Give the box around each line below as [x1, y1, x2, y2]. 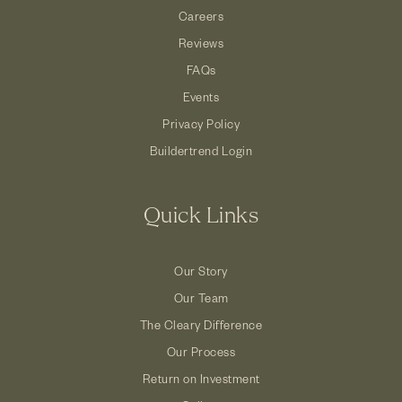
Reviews [178, 35, 224, 51]
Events [183, 89, 219, 105]
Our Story [174, 263, 228, 278]
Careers [178, 8, 224, 24]
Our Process [166, 344, 236, 359]
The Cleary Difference [139, 317, 263, 332]
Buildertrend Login [150, 143, 252, 159]
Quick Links [143, 205, 259, 229]
